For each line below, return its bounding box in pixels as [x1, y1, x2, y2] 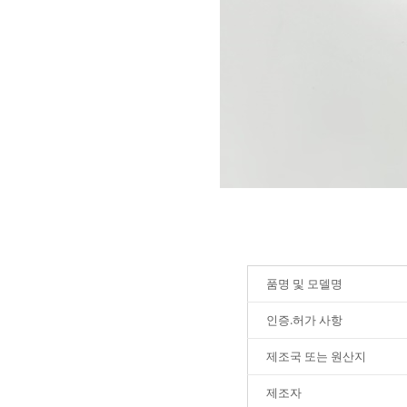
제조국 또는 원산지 [266, 348, 366, 364]
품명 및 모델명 [266, 275, 342, 292]
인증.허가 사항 [266, 312, 342, 328]
